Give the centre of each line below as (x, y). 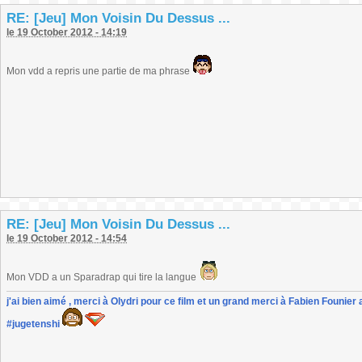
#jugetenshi (33, 324)
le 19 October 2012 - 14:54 (67, 238)
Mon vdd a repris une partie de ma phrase (99, 71)
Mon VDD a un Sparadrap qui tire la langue (103, 277)
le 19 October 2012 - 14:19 (67, 32)
